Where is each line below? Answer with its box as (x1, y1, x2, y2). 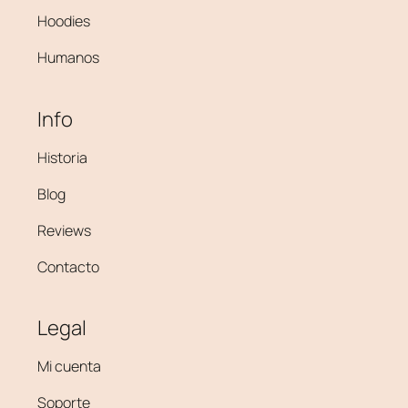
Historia (37, 147, 88, 168)
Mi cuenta (37, 355, 102, 376)
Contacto (37, 256, 100, 277)
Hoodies (37, 11, 91, 32)
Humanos (37, 47, 100, 68)
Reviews (37, 219, 92, 240)
